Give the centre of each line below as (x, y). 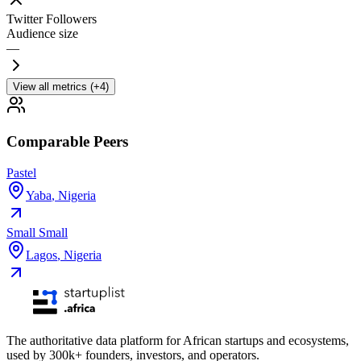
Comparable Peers (67, 141)
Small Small (37, 232)
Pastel (21, 172)
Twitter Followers (52, 19)
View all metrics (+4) (61, 87)
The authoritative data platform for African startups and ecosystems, (178, 340)
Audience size (42, 34)
